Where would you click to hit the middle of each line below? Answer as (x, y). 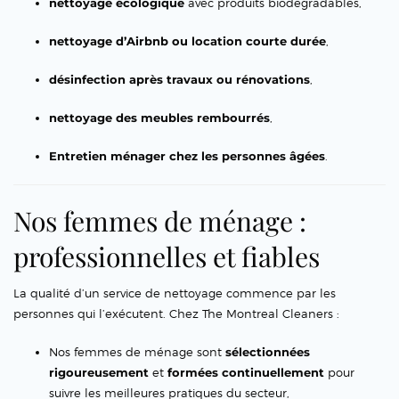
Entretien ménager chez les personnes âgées (187, 156)
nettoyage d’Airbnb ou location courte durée (187, 41)
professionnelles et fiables (167, 257)
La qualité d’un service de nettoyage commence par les (175, 293)
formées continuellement (246, 373)
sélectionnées (268, 352)
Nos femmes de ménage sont (137, 352)
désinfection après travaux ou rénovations (179, 80)
